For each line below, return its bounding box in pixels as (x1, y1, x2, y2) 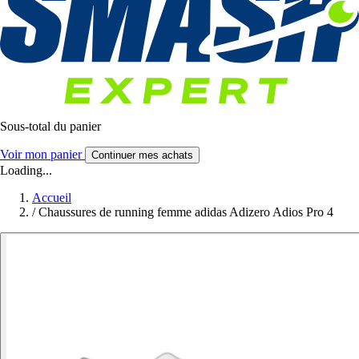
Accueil (32, 191, 71, 205)
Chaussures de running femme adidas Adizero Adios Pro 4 (38, 205, 333, 220)
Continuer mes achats (91, 149, 193, 162)
